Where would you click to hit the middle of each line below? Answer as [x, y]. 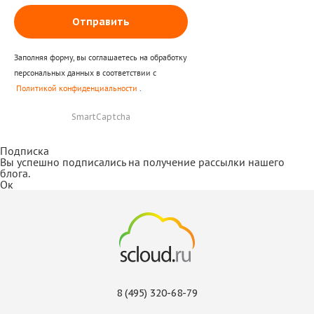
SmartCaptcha [101, 117]
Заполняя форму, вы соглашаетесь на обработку [101, 57]
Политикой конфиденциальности [77, 88]
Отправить [101, 22]
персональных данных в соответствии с [85, 73]
